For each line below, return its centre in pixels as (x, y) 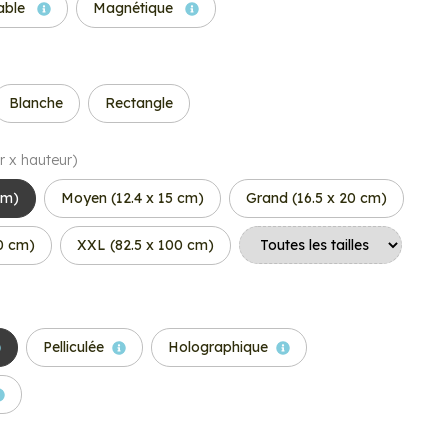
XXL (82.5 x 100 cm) (145, 245)
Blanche (36, 103)
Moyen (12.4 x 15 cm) (132, 198)
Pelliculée (73, 347)
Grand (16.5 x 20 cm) (316, 198)
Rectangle (139, 103)
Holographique (218, 347)
